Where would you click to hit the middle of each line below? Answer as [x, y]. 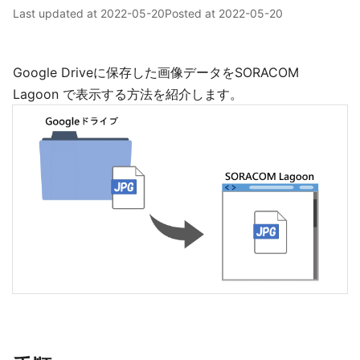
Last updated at [57, 13]
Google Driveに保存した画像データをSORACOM [156, 72]
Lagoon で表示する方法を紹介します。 [128, 94]
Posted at [192, 13]
